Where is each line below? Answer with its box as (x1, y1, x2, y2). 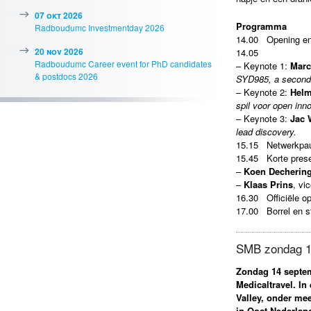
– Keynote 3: (236, 112, 290, 126)
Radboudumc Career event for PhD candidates (35, 58, 212, 69)
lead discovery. (236, 125, 296, 139)
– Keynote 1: (236, 59, 290, 73)
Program (236, 19, 274, 33)
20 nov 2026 (35, 45, 83, 58)
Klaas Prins (244, 178, 293, 192)
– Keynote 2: (236, 85, 290, 99)
